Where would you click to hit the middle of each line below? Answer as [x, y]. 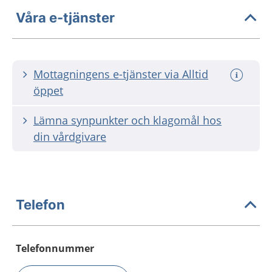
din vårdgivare [70, 137]
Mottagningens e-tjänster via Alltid [121, 74]
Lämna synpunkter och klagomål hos [127, 120]
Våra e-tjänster [65, 17]
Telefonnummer [55, 248]
